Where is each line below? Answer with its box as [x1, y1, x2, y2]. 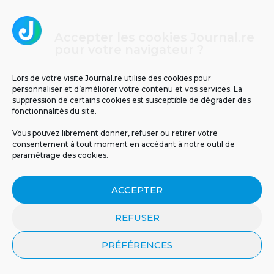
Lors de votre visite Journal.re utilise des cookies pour [12, 73, 211, 83]
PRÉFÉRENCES [102, 239, 172, 251]
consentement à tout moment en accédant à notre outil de [12, 139, 235, 149]
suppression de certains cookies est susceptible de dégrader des [12, 95, 251, 105]
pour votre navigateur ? [54, 42, 204, 57]
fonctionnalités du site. [12, 106, 97, 116]
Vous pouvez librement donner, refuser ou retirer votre [12, 128, 218, 138]
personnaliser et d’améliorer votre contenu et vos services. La [12, 84, 242, 94]
